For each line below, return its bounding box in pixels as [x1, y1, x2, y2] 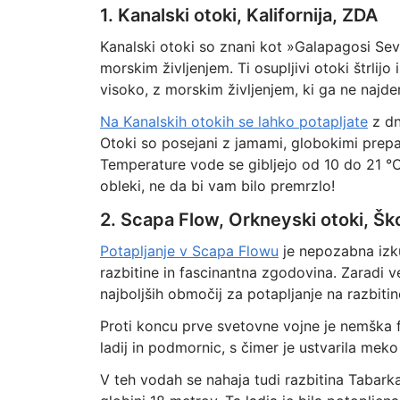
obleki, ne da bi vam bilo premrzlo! [99, 177, 335, 195]
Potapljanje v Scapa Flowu [99, 242, 279, 260]
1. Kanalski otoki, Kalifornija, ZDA [99, 4, 378, 26]
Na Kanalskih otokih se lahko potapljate [99, 112, 368, 130]
